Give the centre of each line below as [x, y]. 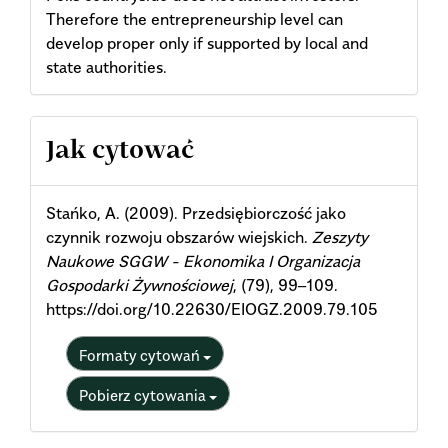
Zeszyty [340, 237]
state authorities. [106, 67]
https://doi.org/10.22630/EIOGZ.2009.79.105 [212, 309]
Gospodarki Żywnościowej [139, 285]
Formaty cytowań [141, 355]
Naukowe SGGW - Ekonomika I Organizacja [203, 261]
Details [86, 187]
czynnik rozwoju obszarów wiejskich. [179, 237]
